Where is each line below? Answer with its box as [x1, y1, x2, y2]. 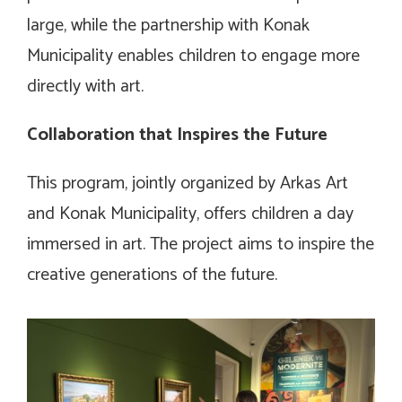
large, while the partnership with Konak [27, 10, 310, 40]
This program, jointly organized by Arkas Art [27, 168, 348, 198]
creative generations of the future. [27, 259, 277, 290]
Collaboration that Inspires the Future [27, 119, 328, 150]
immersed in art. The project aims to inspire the [27, 229, 374, 259]
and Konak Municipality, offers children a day [27, 198, 354, 229]
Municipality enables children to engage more [27, 40, 360, 71]
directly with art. [27, 71, 144, 101]
